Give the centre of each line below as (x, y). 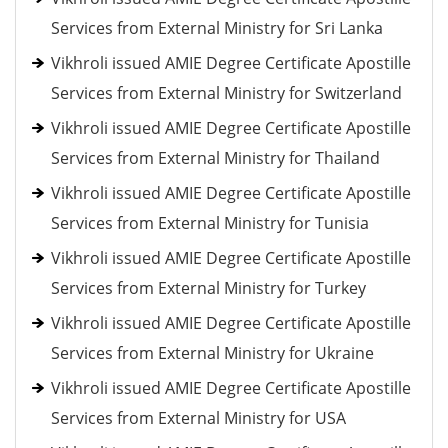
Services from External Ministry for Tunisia (210, 223)
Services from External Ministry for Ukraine (212, 353)
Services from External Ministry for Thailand (215, 158)
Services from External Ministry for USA (198, 418)
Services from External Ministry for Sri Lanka (217, 28)
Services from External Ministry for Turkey (208, 288)
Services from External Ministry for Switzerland (226, 93)
